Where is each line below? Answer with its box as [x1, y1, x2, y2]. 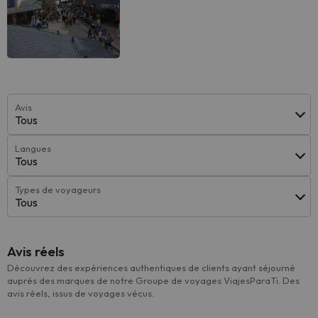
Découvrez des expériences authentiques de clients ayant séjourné [7, 262, 295, 273]
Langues [15, 143, 51, 154]
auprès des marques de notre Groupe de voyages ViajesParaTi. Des [7, 275, 300, 286]
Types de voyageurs [15, 184, 101, 195]
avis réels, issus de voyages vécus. [7, 287, 154, 299]
